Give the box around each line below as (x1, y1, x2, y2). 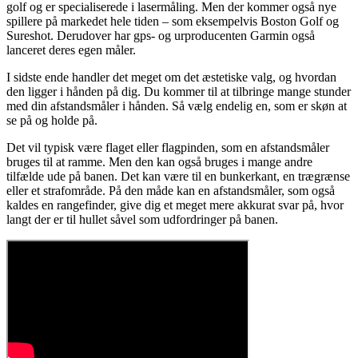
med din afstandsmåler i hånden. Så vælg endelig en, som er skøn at (6, 99, 347, 113)
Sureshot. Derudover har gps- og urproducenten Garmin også (6, 29, 315, 43)
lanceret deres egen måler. (6, 43, 136, 58)
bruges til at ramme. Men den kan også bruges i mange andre (6, 155, 312, 169)
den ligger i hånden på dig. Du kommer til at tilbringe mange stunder (6, 85, 351, 99)
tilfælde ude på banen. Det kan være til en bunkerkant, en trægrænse (6, 169, 350, 184)
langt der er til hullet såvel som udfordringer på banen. (6, 213, 278, 227)
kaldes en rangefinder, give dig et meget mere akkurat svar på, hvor (6, 198, 344, 213)
